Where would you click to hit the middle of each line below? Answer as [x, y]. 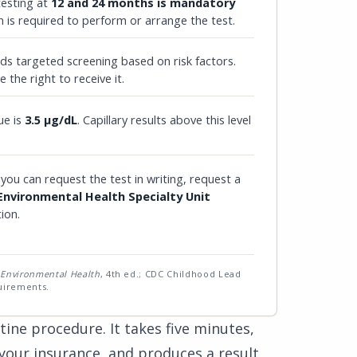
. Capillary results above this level [164, 120]
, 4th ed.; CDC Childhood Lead [171, 273]
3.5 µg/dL [51, 120]
